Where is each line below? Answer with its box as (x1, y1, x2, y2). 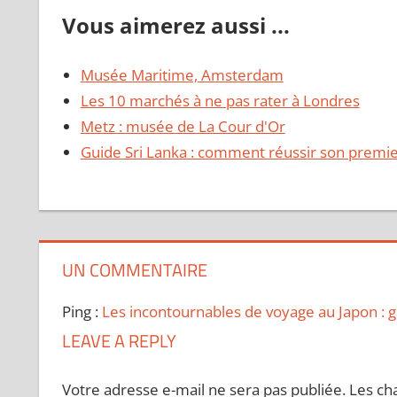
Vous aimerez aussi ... (61, 10, 290, 40)
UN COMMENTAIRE (61, 256, 207, 284)
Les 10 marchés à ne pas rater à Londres (80, 90, 360, 112)
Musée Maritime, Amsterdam (80, 65, 284, 86)
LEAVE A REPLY (61, 327, 176, 355)
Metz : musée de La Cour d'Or (80, 116, 285, 137)
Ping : (61, 301, 102, 323)
